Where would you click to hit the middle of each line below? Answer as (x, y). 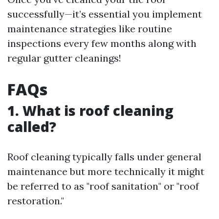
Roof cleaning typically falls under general (104, 157)
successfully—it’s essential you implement (105, 14)
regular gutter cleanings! (64, 58)
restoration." (36, 201)
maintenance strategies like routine (90, 29)
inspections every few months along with (102, 43)
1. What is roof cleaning (90, 110)
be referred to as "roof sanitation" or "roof (103, 186)
